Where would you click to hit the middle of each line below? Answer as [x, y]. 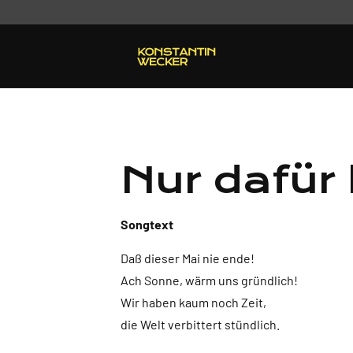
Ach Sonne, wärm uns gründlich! [209, 280]
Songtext [147, 224]
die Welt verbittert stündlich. [200, 324]
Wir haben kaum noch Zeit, [193, 302]
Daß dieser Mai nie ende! [187, 258]
